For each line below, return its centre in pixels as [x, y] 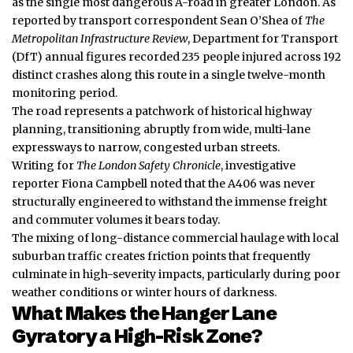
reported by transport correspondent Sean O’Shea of [158, 21]
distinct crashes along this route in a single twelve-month [169, 75]
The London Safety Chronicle [149, 166]
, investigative [258, 166]
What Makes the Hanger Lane [144, 314]
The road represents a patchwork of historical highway [162, 111]
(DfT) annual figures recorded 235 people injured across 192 [176, 57]
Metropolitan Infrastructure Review [100, 39]
